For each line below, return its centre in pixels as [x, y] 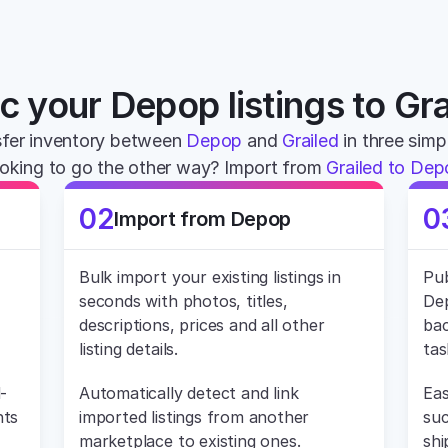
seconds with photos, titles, [183, 301]
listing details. [128, 349]
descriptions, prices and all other [202, 325]
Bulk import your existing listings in [210, 277]
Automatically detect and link [189, 393]
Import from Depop [203, 219]
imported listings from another [194, 417]
